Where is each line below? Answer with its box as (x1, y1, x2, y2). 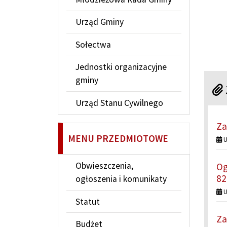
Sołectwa (75, 39, 111, 50)
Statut (75, 196, 100, 207)
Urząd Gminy (75, 16, 124, 28)
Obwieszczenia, (75, 160, 133, 172)
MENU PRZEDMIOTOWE (67, 132, 168, 145)
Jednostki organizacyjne (75, 61, 167, 73)
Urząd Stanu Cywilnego (75, 97, 163, 109)
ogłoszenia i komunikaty (75, 173, 167, 185)
